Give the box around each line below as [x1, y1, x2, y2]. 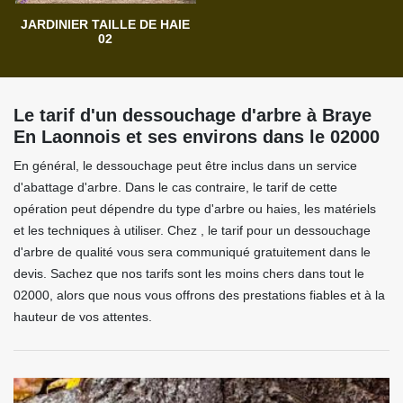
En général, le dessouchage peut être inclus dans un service [13, 158, 357, 174]
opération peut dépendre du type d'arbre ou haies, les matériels [13, 201, 376, 217]
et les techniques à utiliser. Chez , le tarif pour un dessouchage [13, 223, 371, 238]
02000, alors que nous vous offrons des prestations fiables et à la [13, 288, 385, 303]
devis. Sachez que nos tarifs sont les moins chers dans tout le [13, 266, 364, 282]
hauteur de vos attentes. [13, 309, 152, 325]
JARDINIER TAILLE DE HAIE [21, 17, 191, 32]
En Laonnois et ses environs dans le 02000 [13, 127, 380, 148]
